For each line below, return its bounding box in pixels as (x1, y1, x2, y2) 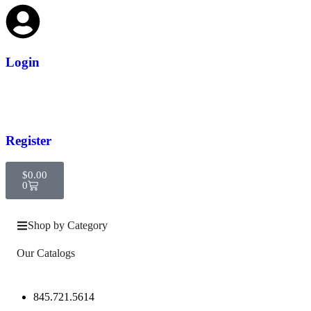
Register (6, 133, 51, 149)
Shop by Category (28, 219, 108, 231)
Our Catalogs (17, 246, 75, 259)
